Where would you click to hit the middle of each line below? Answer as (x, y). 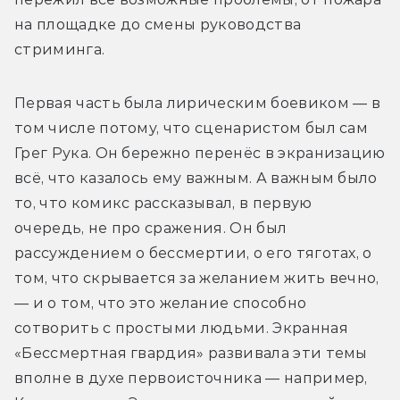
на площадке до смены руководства (158, 25)
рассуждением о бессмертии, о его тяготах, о (193, 254)
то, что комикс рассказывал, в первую (163, 204)
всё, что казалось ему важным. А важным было (196, 179)
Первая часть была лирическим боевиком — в (198, 104)
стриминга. (62, 50)
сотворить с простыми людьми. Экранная (181, 329)
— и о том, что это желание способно (161, 304)
